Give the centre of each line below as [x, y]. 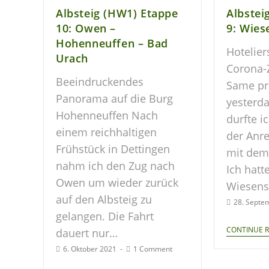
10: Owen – [86, 28]
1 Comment [153, 249]
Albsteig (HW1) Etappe [117, 13]
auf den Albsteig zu [104, 199]
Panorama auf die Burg [114, 98]
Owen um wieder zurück [117, 182]
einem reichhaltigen [106, 132]
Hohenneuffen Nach [107, 115]
